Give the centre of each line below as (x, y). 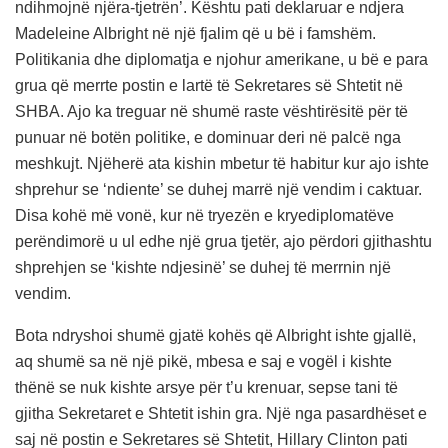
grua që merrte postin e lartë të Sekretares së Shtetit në (209, 85)
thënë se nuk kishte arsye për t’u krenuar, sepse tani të (206, 387)
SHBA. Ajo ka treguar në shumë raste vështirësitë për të (211, 111)
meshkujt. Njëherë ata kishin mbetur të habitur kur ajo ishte (222, 163)
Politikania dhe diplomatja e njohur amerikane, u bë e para (221, 59)
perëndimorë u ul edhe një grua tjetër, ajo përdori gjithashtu (223, 241)
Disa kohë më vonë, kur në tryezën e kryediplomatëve (204, 215)
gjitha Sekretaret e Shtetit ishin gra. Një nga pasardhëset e (221, 413)
